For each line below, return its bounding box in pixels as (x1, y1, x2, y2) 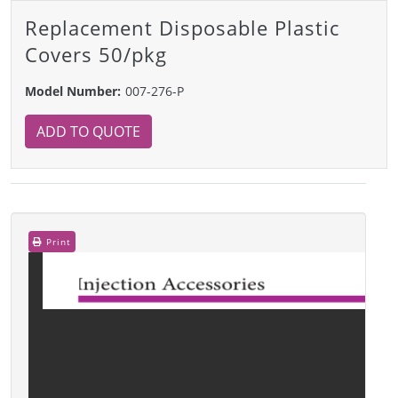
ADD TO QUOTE (36, 121, 140, 141)
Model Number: (25, 82, 121, 99)
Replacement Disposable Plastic (25, 13, 339, 41)
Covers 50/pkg (25, 40, 167, 68)
